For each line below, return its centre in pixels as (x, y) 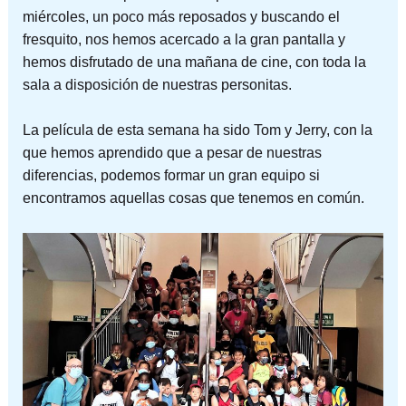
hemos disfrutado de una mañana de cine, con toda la (194, 62)
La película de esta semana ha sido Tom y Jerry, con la (197, 130)
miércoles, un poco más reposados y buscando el (181, 16)
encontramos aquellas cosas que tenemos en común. (193, 198)
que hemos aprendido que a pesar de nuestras (172, 153)
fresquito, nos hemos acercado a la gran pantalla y (184, 39)
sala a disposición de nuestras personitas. (157, 84)
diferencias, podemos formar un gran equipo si (171, 176)
